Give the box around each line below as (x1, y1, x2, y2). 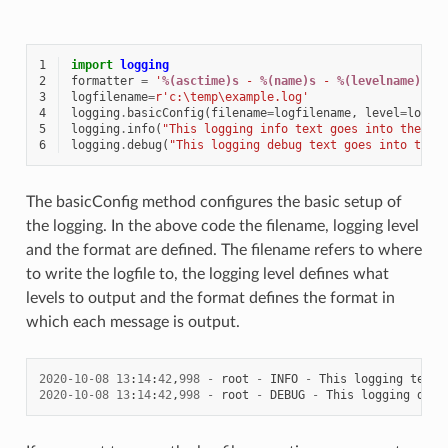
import (70, 57, 113, 72)
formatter (70, 73, 134, 88)
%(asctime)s (161, 73, 239, 88)
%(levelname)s (336, 73, 428, 88)
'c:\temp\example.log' (161, 89, 309, 104)
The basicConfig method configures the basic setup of (25, 193, 402, 210)
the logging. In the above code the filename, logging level (25, 217, 419, 234)
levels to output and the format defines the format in (25, 289, 395, 306)
